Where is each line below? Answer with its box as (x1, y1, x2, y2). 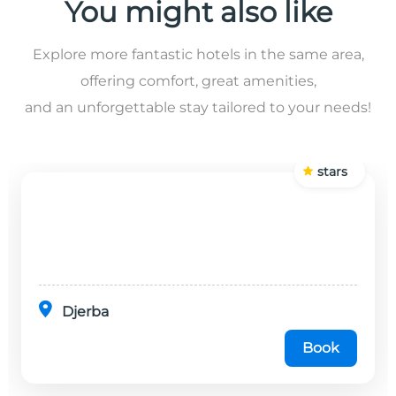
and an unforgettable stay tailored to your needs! (25, 98, 371, 116)
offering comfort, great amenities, (80, 72, 316, 89)
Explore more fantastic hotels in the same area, (32, 45, 364, 63)
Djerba (62, 302, 109, 320)
